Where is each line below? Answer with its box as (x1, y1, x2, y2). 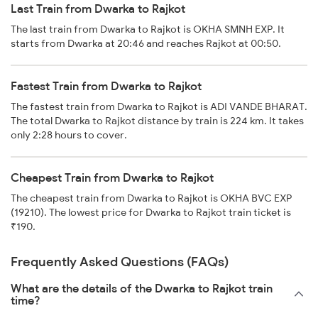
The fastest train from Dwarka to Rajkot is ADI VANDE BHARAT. (11, 100, 307, 114)
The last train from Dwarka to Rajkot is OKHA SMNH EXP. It (11, 23, 285, 36)
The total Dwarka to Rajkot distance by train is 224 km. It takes (11, 114, 304, 128)
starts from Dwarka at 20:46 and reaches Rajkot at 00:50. (11, 37, 281, 50)
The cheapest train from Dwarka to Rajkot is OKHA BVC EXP (11, 192, 292, 205)
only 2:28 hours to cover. (11, 128, 127, 142)
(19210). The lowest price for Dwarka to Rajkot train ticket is (11, 206, 291, 219)
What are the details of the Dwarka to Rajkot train (11, 281, 273, 296)
